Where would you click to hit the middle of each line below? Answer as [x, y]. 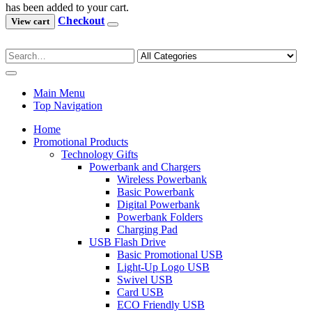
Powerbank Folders [160, 217]
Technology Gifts [100, 154]
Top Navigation [68, 105]
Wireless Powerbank [162, 179]
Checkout [81, 20]
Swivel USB [145, 279]
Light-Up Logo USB [163, 267]
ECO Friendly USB [161, 304]
